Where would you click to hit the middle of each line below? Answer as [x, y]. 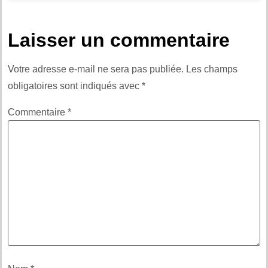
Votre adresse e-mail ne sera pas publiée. [96, 69]
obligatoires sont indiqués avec [75, 86]
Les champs [212, 69]
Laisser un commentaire [119, 40]
